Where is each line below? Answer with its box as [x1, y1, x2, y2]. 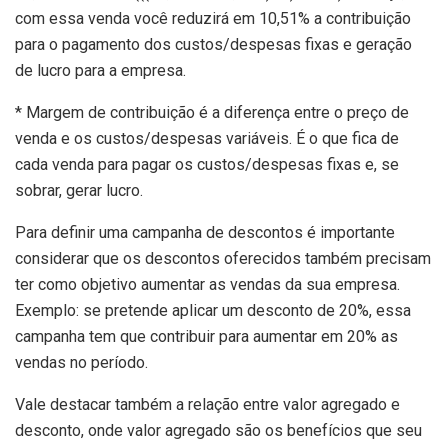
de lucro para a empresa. [15, 61, 186, 81]
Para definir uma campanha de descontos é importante [15, 223, 395, 243]
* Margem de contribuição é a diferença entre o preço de [15, 103, 409, 123]
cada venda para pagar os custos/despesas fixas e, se [15, 155, 399, 175]
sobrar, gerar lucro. [15, 181, 143, 201]
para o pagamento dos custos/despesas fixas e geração [15, 35, 412, 55]
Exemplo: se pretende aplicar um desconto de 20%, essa [15, 301, 411, 321]
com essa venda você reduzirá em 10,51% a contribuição [15, 9, 411, 29]
